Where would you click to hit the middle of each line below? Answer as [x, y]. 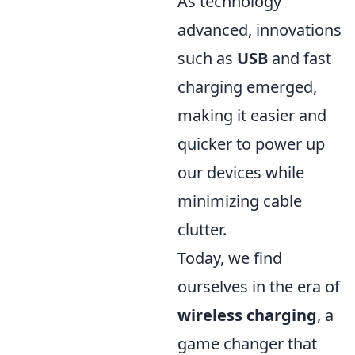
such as [207, 58]
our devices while [241, 172]
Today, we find [230, 258]
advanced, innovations [260, 30]
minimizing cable [240, 201]
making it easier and [252, 115]
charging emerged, [247, 87]
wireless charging [247, 315]
